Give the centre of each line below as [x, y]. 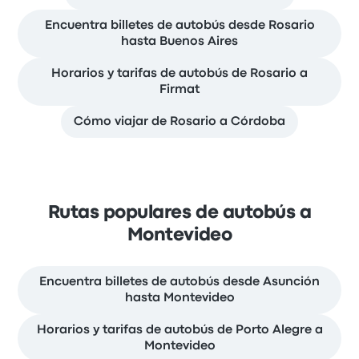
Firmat [179, 90]
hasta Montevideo [179, 298]
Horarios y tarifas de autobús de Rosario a [179, 74]
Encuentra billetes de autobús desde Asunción [179, 282]
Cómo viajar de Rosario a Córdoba [179, 122]
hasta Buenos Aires [179, 42]
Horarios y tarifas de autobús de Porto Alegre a [179, 331]
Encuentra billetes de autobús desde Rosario [179, 26]
